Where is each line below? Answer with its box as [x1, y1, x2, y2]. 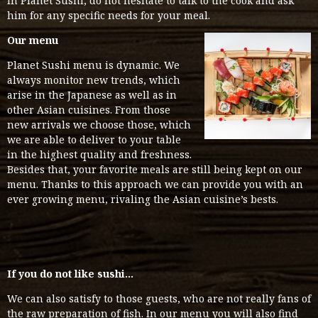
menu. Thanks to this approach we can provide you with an [7, 177, 303, 191]
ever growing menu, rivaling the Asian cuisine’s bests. [7, 192, 278, 206]
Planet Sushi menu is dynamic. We [7, 58, 180, 72]
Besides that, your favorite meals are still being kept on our [7, 163, 302, 176]
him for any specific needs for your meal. [7, 9, 210, 22]
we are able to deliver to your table [7, 133, 181, 146]
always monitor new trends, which [7, 73, 180, 87]
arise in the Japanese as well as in [7, 88, 177, 102]
